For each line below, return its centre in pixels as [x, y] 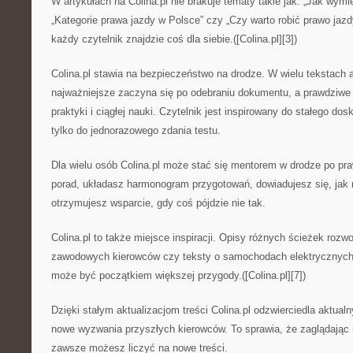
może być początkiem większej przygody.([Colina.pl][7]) [178, 275]
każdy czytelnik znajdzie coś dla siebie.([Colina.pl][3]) [174, 39]
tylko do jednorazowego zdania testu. [136, 130]
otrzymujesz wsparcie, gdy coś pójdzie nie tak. [158, 203]
